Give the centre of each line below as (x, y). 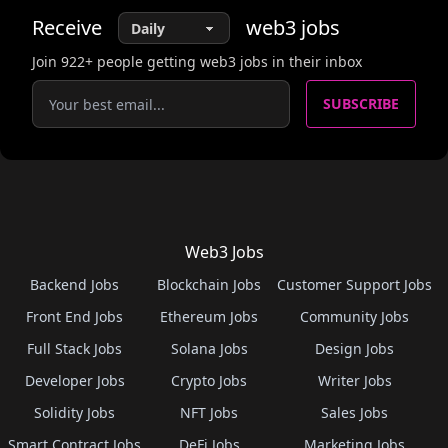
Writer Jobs (354, 380)
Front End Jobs (74, 316)
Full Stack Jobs (74, 348)
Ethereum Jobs (209, 316)
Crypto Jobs (209, 380)
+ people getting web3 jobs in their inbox (223, 61)
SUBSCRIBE (361, 103)
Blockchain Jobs (209, 284)
